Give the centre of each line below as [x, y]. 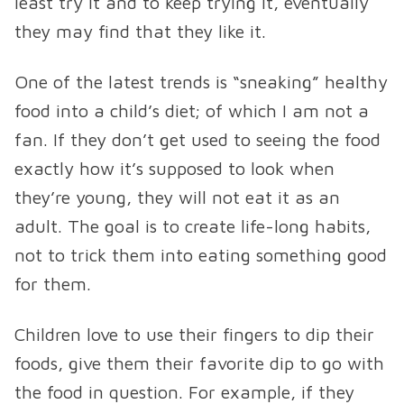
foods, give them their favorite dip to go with [199, 363]
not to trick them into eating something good [201, 255]
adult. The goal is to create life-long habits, [193, 226]
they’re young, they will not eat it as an [177, 197]
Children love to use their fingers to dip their [194, 335]
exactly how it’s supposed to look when [174, 169]
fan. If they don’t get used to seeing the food [197, 140]
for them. [53, 284]
